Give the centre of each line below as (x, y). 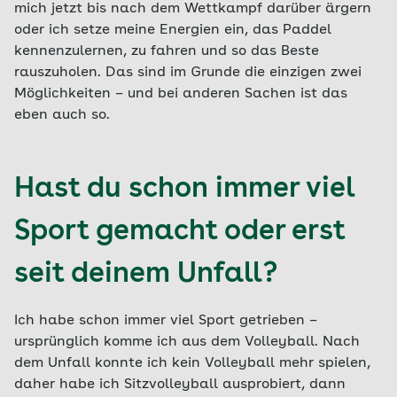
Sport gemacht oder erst (180, 232)
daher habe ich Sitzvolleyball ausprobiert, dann (180, 385)
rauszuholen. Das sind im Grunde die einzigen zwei (188, 73)
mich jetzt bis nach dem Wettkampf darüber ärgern (193, 9)
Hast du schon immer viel (184, 190)
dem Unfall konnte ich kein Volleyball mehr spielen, (192, 363)
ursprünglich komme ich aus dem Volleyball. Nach (187, 342)
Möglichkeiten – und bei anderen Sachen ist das (181, 94)
